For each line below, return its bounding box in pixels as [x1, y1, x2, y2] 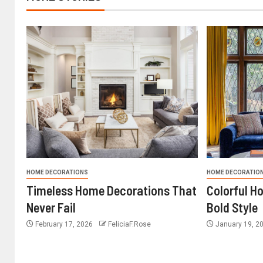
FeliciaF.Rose [108, 220, 151, 228]
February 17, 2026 [33, 220, 95, 228]
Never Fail [26, 199, 76, 215]
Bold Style [207, 199, 258, 215]
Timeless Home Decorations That [26, 182, 197, 198]
